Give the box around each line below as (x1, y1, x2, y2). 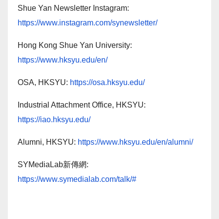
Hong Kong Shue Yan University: (18, 41, 132, 49)
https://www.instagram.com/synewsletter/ (18, 18, 157, 27)
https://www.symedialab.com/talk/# (18, 175, 136, 183)
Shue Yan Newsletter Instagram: (18, 3, 129, 12)
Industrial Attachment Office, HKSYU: (18, 100, 146, 109)
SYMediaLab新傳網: (18, 160, 88, 169)
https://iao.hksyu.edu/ (18, 115, 90, 124)
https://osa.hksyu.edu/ (70, 78, 145, 87)
